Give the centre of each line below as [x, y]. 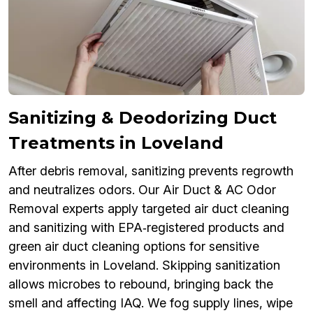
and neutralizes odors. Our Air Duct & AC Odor [142, 190]
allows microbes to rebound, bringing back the [141, 284]
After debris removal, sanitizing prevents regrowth [151, 171]
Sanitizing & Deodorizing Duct [143, 118]
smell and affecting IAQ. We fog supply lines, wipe [151, 303]
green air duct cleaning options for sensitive [134, 247]
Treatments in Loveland [116, 143]
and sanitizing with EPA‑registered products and [146, 228]
